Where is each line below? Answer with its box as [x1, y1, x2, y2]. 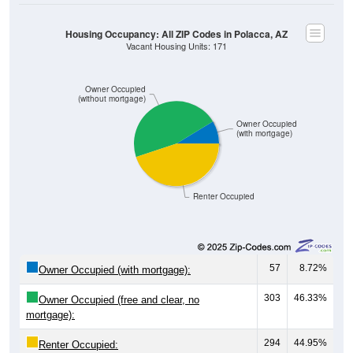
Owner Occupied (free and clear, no [39, 277, 199, 289]
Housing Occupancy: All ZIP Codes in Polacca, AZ [65, 9, 288, 24]
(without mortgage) [78, 76, 147, 87]
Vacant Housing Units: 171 [126, 22, 227, 35]
